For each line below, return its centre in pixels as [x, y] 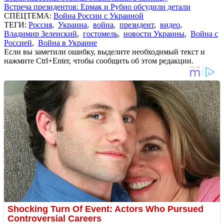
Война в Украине [67, 42]
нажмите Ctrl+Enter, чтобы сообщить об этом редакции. [99, 60]
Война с [204, 33]
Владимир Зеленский [40, 33]
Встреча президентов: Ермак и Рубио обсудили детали [97, 6]
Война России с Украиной [98, 15]
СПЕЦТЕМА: [29, 15]
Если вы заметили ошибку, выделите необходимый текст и [104, 51]
